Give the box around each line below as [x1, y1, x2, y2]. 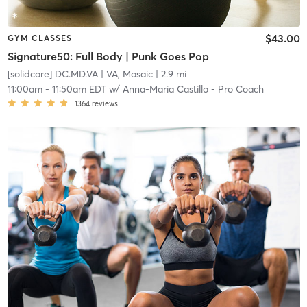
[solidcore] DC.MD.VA [7, 67, 98, 80]
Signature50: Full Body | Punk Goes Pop [7, 49, 209, 63]
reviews [91, 98, 118, 108]
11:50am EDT [51, 82, 106, 95]
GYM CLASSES [7, 33, 72, 44]
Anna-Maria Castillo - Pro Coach [122, 82, 264, 95]
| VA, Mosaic [97, 67, 153, 80]
